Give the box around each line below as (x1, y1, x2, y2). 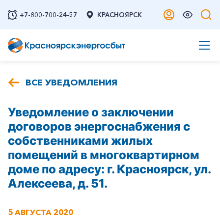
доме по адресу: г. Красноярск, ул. (8, 162, 211, 176)
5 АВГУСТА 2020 (8, 207, 73, 217)
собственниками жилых (8, 134, 153, 148)
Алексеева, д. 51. (8, 176, 108, 191)
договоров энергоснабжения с (8, 119, 190, 134)
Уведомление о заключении (8, 105, 174, 119)
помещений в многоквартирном (8, 148, 199, 162)
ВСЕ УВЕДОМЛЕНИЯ (26, 77, 117, 88)
